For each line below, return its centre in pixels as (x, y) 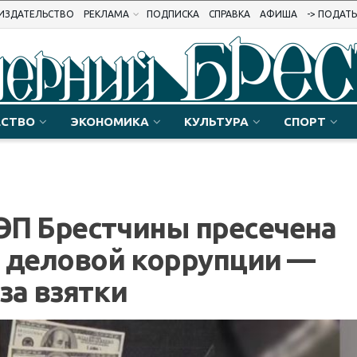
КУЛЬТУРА (216, 122)
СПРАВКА (229, 14)
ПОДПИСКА (173, 14)
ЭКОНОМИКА (110, 122)
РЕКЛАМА (106, 14)
